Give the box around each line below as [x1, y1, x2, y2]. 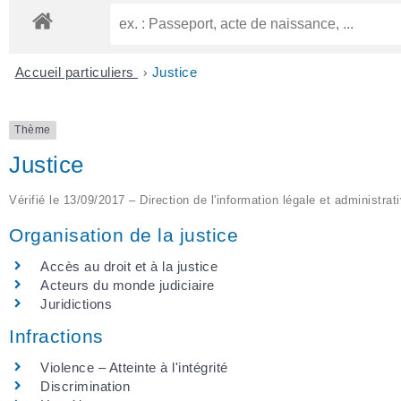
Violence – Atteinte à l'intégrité [40, 359, 228, 375]
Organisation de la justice [9, 224, 238, 245]
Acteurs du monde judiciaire [40, 277, 215, 293]
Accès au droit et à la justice [40, 258, 218, 274]
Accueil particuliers [14, 64, 138, 81]
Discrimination [40, 378, 130, 394]
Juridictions [40, 295, 112, 311]
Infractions [9, 325, 104, 346]
